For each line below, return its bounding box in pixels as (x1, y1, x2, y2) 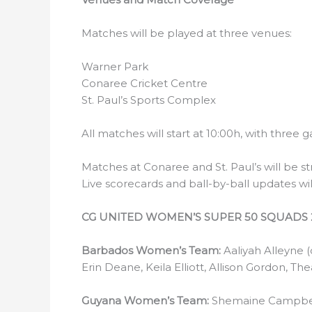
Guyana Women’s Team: (81, 294, 212, 307)
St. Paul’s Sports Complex (81, 93, 216, 107)
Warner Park (81, 60, 148, 73)
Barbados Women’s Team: (81, 244, 224, 257)
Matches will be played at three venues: (81, 26, 292, 40)
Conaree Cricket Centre (81, 77, 208, 90)
